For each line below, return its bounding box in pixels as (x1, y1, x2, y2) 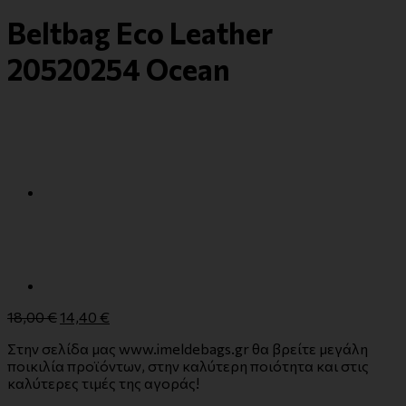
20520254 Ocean (7, 51, 230, 88)
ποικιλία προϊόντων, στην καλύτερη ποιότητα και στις (7, 356, 369, 374)
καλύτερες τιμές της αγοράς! (7, 373, 199, 391)
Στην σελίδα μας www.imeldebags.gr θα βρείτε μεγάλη (7, 339, 368, 357)
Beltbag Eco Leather (7, 14, 273, 52)
